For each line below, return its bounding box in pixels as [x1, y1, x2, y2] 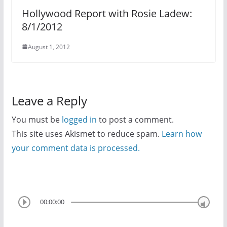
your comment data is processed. [11, 142, 140, 154]
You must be [11, 113, 62, 125]
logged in [61, 113, 97, 125]
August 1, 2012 [27, 42, 70, 51]
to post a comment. [96, 113, 174, 125]
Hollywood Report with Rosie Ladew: [21, 6, 192, 20]
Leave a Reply [11, 92, 87, 109]
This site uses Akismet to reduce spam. [11, 128, 162, 139]
